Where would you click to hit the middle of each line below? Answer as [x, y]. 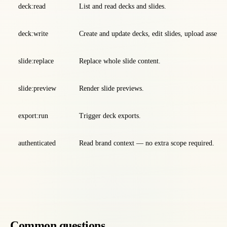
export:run [33, 116]
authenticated [37, 143]
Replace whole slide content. [120, 61]
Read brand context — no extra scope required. [147, 143]
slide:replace [36, 61]
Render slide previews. [111, 88]
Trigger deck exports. [110, 116]
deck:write [33, 34]
